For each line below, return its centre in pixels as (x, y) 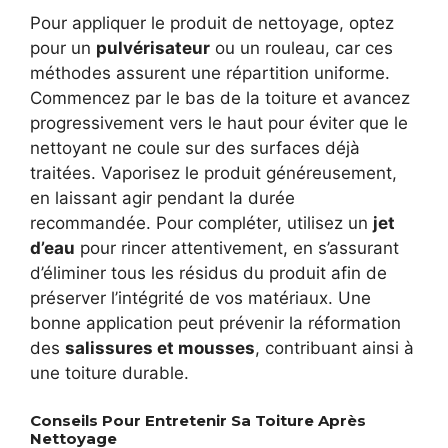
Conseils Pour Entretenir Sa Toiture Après (198, 420)
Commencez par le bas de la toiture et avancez (220, 98)
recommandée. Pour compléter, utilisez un (201, 223)
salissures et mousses (160, 348)
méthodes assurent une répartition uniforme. (210, 73)
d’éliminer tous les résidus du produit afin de (208, 273)
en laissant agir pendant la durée (162, 198)
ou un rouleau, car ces (301, 48)
